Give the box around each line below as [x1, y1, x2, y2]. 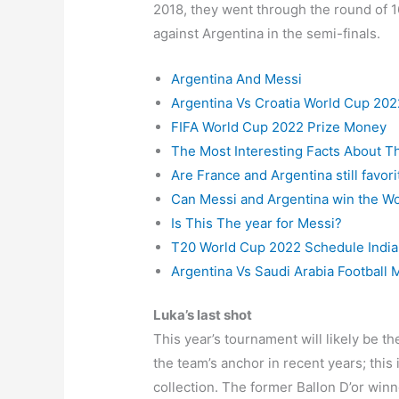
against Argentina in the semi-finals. [153, 24, 381, 42]
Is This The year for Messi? [171, 214, 343, 232]
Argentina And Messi [171, 69, 303, 87]
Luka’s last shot [153, 306, 253, 324]
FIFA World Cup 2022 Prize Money [171, 118, 387, 135]
